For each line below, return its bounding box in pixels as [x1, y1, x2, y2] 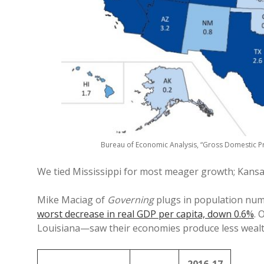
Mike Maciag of [37, 193, 107, 207]
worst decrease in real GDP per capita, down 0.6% [37, 207, 254, 221]
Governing [107, 193, 154, 207]
